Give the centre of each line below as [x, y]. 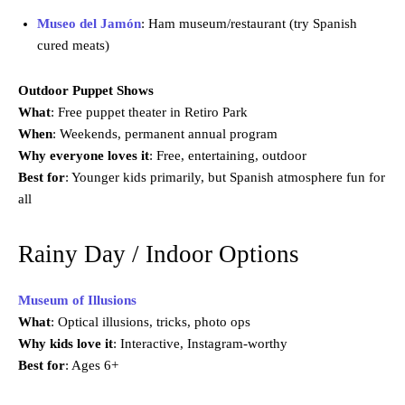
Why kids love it [66, 344]
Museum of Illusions [77, 301]
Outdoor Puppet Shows [86, 91]
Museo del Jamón [89, 24]
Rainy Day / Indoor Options [159, 254]
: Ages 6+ [92, 366]
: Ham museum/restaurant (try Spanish [249, 24]
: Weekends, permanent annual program [165, 134]
